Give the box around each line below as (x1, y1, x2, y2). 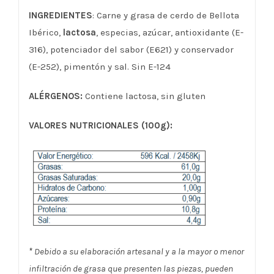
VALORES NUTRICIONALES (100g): (28, 119, 172, 131)
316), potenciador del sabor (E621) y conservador (28, 43, 234, 55)
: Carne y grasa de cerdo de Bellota (92, 9, 239, 21)
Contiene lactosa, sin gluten (82, 90, 206, 102)
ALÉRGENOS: (28, 90, 83, 102)
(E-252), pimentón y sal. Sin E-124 (28, 61, 171, 72)
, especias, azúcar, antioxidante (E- (95, 26, 243, 38)
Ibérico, (28, 26, 63, 38)
